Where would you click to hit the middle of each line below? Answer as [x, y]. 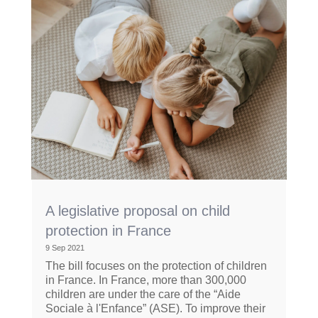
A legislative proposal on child [137, 211]
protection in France [108, 231]
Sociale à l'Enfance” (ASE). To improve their [155, 309]
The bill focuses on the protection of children [156, 266]
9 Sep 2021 [65, 248]
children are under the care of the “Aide [143, 295]
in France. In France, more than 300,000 [146, 280]
